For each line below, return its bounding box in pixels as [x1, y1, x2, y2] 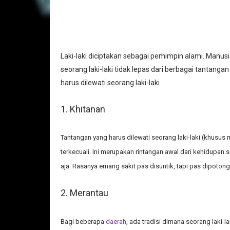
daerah [106, 217, 126, 225]
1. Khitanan [61, 103, 105, 114]
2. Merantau [61, 187, 108, 198]
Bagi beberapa [61, 217, 106, 225]
